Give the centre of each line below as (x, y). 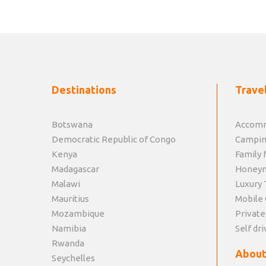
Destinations (84, 90)
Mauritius (70, 199)
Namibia (69, 229)
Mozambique (78, 214)
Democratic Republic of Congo (114, 140)
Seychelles (73, 258)
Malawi (66, 184)
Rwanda (68, 243)
